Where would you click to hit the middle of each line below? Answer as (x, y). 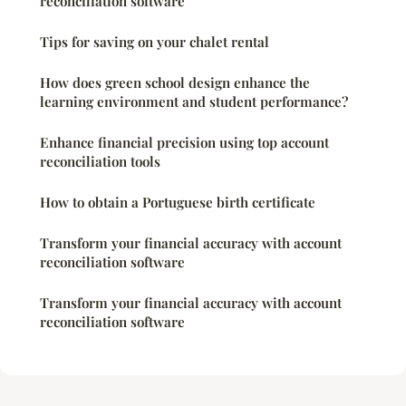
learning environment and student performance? (194, 101)
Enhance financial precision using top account (184, 142)
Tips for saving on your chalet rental (155, 41)
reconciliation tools (100, 161)
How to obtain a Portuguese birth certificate (178, 202)
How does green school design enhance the (175, 82)
